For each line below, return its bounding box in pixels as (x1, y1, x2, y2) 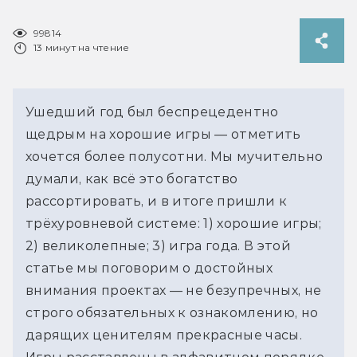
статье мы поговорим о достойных (25, 260, 273, 276)
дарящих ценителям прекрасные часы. (25, 327, 302, 343)
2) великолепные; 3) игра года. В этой (25, 237, 291, 253)
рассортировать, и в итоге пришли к (25, 193, 287, 209)
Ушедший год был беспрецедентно (25, 104, 279, 120)
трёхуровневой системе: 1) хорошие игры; (25, 215, 322, 231)
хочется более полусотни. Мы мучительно (25, 148, 324, 164)
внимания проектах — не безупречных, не (25, 282, 322, 298)
